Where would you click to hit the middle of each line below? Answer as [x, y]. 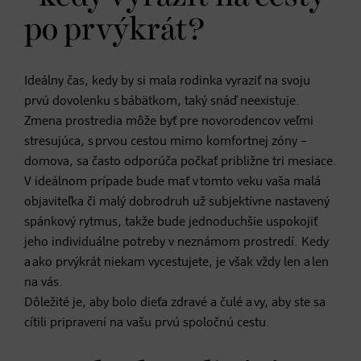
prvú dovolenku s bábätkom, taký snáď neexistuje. [162, 101]
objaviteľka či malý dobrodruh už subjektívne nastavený [177, 202]
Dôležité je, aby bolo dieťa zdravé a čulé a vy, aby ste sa [175, 303]
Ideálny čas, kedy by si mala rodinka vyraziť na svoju [167, 81]
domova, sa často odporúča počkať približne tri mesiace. [180, 162]
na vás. [44, 282]
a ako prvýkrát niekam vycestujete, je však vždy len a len [176, 262]
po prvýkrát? [114, 30]
